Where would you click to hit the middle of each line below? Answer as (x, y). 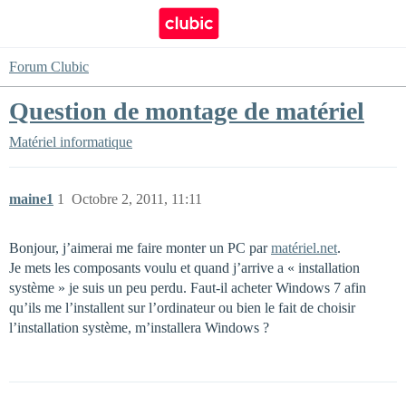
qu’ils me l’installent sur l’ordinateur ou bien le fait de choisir (182, 308)
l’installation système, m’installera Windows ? (139, 328)
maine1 (31, 199)
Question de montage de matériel (187, 111)
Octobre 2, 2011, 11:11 (137, 199)
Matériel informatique (71, 142)
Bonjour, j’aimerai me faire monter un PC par (140, 248)
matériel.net (304, 248)
